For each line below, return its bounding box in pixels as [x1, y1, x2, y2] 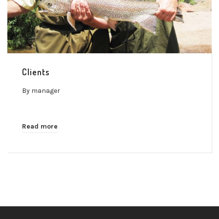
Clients [22, 66, 50, 77]
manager [31, 86, 60, 95]
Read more [22, 122, 58, 131]
